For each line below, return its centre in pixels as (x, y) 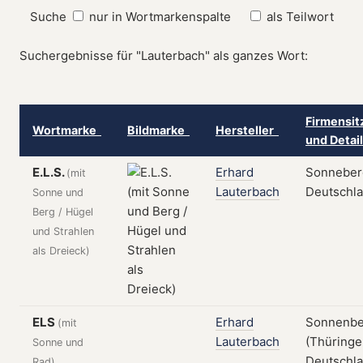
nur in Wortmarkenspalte (160, 17)
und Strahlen (63, 231)
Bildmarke (158, 130)
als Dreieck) (61, 251)
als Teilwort (300, 17)
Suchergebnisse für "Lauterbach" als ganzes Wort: (164, 56)
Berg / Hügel (63, 212)
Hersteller (247, 130)
